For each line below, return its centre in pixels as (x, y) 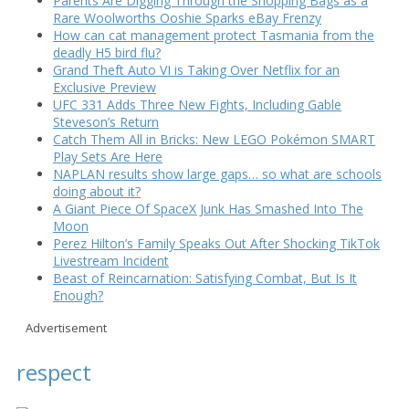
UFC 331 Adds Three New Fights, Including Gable (197, 104)
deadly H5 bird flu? (107, 52)
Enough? (78, 295)
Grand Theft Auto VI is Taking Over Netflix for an (196, 69)
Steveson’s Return (106, 121)
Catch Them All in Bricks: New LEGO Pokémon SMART (214, 139)
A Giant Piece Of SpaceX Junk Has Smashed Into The (208, 208)
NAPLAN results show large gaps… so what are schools (217, 173)
